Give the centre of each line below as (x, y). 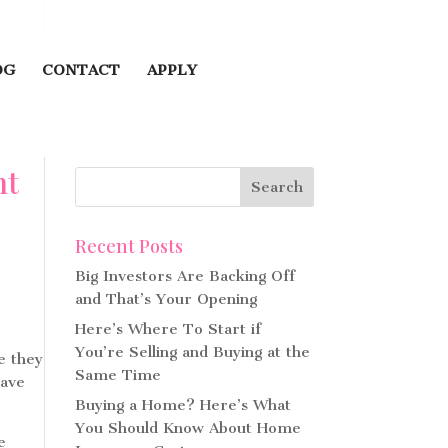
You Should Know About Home (187, 428)
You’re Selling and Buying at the (192, 352)
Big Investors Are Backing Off (184, 276)
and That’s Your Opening (165, 299)
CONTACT (81, 70)
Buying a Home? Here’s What (182, 405)
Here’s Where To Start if (167, 329)
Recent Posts (128, 246)
